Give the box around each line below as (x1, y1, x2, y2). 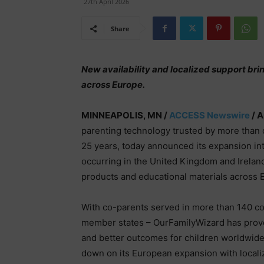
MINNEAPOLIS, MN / (81, 110, 169, 121)
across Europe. (81, 79, 145, 90)
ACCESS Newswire (169, 110, 250, 121)
